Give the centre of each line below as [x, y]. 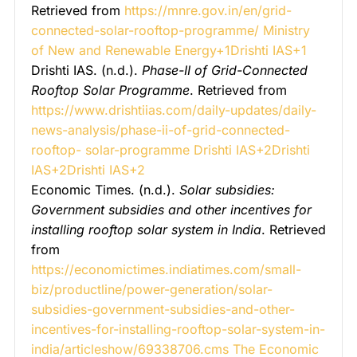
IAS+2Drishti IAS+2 [88, 169]
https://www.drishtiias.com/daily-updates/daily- [174, 110]
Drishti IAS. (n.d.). [86, 70]
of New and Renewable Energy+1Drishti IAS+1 [169, 50]
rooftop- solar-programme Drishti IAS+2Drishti [171, 149]
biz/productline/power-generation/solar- [152, 289]
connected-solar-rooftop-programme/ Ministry [171, 30]
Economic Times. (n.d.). [105, 189]
